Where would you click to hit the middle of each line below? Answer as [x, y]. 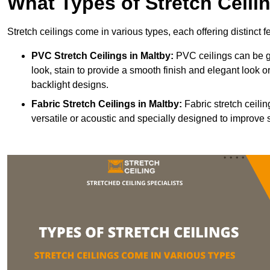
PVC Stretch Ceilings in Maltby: [102, 56]
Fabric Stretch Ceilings [83, 104]
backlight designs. [70, 85]
